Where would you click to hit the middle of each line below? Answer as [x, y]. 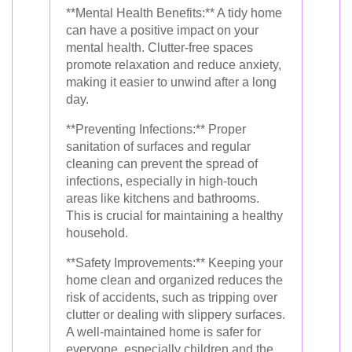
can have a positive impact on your [162, 30]
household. [97, 233]
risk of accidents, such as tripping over [172, 297]
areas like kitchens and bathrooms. [163, 198]
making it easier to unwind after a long [171, 82]
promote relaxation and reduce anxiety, [174, 65]
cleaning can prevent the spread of [162, 164]
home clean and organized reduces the [174, 280]
